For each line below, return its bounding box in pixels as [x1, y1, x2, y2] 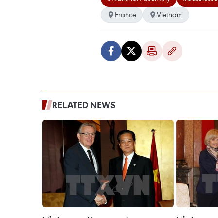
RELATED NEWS [52, 99, 116, 110]
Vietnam [157, 9, 183, 19]
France [115, 9, 136, 19]
